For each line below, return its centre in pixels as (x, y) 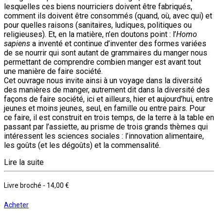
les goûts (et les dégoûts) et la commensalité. (82, 145)
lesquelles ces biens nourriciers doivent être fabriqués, (98, 6)
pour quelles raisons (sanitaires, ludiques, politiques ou (98, 25)
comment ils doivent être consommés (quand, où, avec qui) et (108, 16)
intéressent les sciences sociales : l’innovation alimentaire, (104, 136)
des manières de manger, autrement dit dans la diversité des (107, 90)
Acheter (16, 205)
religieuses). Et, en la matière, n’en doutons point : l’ (90, 34)
